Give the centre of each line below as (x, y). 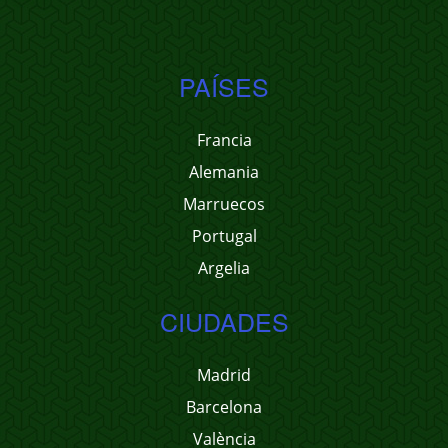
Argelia (224, 268)
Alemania (224, 172)
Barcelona (224, 407)
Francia (224, 140)
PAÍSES (224, 86)
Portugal (224, 236)
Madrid (224, 375)
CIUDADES (224, 321)
